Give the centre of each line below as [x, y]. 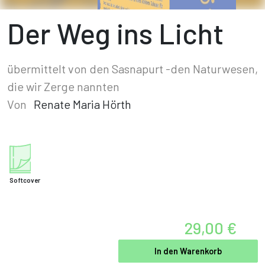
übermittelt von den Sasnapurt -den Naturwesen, [132, 69]
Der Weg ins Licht [115, 33]
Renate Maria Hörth [83, 104]
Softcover [25, 180]
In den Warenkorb [188, 251]
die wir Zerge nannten [63, 86]
